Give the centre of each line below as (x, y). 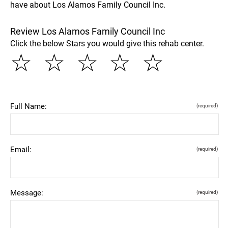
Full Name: (28, 106)
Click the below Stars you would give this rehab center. (107, 43)
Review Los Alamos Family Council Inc (88, 31)
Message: (27, 193)
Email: (21, 149)
